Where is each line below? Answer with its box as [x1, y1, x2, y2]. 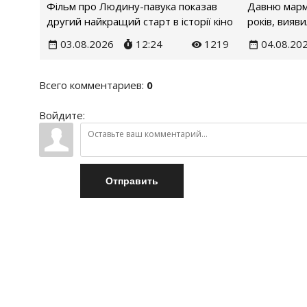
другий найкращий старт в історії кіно [47, 14, 233, 28]
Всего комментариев [39, 78, 142, 93]
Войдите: [39, 108, 85, 123]
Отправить [106, 175, 158, 187]
